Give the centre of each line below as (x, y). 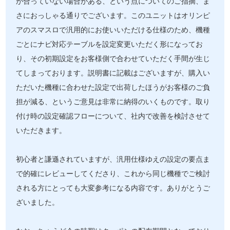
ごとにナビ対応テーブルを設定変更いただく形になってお (110, 44)
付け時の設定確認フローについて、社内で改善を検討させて (113, 116)
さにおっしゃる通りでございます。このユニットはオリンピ (113, 16)
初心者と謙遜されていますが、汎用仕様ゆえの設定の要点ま (113, 159)
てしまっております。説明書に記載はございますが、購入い (113, 73)
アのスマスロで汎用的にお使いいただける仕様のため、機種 (113, 30)
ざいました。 (38, 203)
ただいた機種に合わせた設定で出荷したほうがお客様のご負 (113, 88)
